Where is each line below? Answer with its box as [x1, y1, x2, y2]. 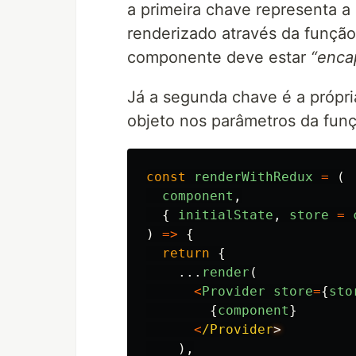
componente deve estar [127, 48, 311, 67]
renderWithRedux [194, 169, 313, 184]
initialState [178, 207, 273, 222]
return [162, 246, 210, 261]
